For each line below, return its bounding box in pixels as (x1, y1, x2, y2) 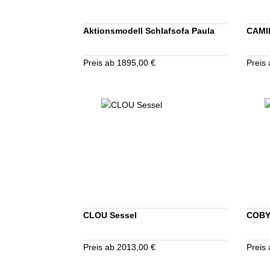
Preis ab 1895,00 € (83, 57, 155, 67)
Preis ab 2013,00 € (83, 242, 155, 252)
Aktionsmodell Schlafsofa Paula (83, 25, 215, 36)
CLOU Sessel (83, 210, 137, 220)
